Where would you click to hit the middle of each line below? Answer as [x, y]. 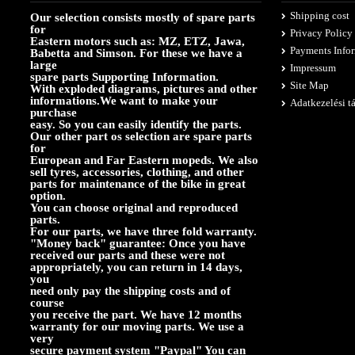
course [47, 303]
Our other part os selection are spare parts [141, 137]
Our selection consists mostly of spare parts [143, 18]
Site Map [310, 86]
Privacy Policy [322, 33]
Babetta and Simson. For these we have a [136, 53]
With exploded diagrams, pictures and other [144, 89]
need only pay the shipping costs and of [130, 291]
